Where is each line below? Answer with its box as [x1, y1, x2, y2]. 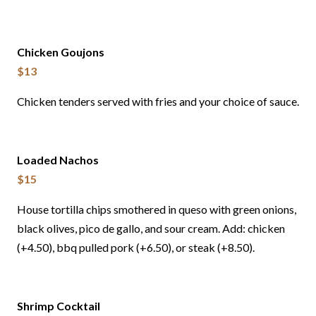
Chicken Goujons [17, 45, 104, 59]
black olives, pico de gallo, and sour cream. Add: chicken [17, 221, 285, 236]
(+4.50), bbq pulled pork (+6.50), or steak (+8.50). [17, 241, 255, 255]
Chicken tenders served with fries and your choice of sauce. [17, 95, 299, 109]
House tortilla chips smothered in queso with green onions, [17, 202, 296, 217]
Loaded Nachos [17, 153, 99, 167]
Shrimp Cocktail [17, 299, 100, 313]
